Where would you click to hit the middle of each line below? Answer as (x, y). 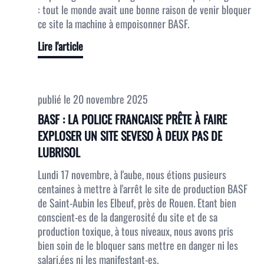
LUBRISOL (59, 152)
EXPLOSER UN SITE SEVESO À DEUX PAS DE (130, 136)
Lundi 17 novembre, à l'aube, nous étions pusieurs (132, 174)
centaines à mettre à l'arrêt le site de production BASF (143, 189)
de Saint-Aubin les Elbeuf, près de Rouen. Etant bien (137, 203)
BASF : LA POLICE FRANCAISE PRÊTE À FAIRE (132, 119)
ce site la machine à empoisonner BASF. (113, 24)
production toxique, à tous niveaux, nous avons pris (136, 231)
